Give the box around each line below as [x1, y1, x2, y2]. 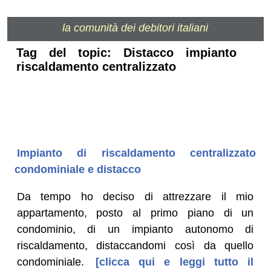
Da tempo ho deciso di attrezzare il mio [16, 190, 254, 203]
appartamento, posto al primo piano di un [16, 206, 254, 219]
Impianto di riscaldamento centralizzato [16, 146, 256, 159]
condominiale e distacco [14, 163, 141, 175]
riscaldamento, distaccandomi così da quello [16, 239, 254, 252]
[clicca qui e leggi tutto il [86, 255, 254, 268]
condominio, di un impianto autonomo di [16, 223, 254, 235]
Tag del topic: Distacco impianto [16, 46, 237, 60]
